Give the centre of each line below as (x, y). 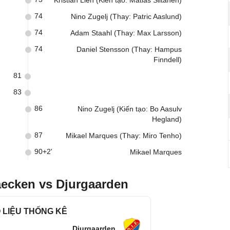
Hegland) (167, 119)
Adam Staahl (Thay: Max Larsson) (126, 33)
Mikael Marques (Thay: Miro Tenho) (124, 136)
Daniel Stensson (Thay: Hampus (129, 49)
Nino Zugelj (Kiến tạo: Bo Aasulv (130, 109)
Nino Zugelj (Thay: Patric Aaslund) (126, 16)
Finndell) (168, 60)
